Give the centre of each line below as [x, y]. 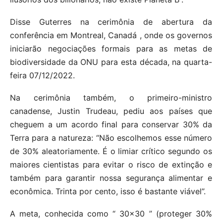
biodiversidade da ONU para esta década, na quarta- [111, 62]
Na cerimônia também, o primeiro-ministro [111, 98]
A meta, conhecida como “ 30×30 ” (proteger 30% [111, 214]
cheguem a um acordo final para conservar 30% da [111, 125]
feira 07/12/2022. [42, 76]
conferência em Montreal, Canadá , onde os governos [111, 35]
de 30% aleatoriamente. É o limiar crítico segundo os [111, 151]
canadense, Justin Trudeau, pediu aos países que [111, 111]
